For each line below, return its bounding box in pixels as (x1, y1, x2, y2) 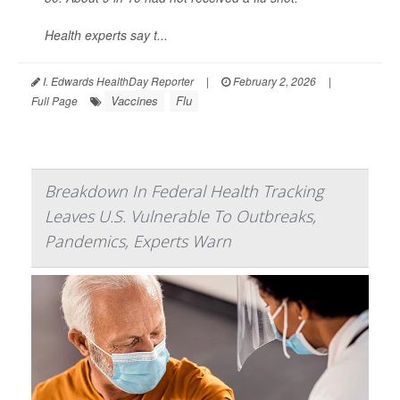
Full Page (31, 93, 78, 109)
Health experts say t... (45, 26, 168, 45)
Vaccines (111, 92, 158, 110)
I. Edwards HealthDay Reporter (40, 73, 194, 89)
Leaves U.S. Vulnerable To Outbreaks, (45, 205, 316, 228)
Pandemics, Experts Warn (45, 230, 231, 253)
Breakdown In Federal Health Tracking (45, 180, 323, 203)
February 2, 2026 (230, 73, 316, 89)
